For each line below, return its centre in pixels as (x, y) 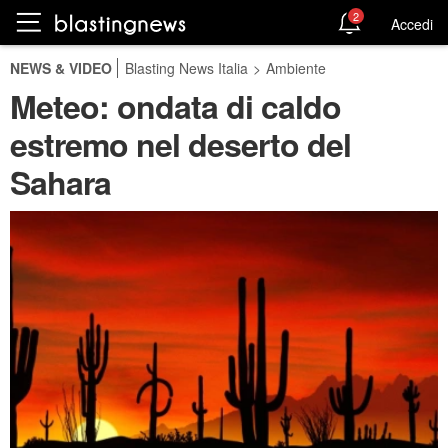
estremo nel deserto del (180, 144)
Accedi (412, 23)
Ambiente (296, 68)
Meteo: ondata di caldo (175, 106)
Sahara (60, 182)
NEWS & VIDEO (61, 68)
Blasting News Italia (186, 68)
